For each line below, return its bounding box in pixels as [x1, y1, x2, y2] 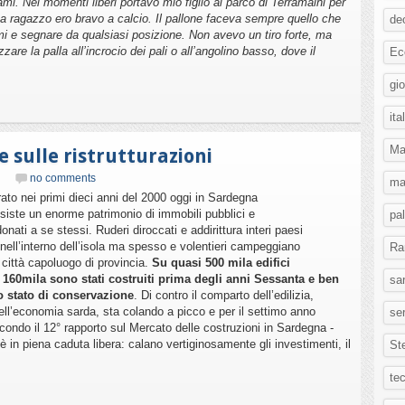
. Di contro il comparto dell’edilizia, [134, 288, 314, 302]
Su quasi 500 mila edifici [152, 256, 290, 269]
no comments [30, 172, 96, 184]
